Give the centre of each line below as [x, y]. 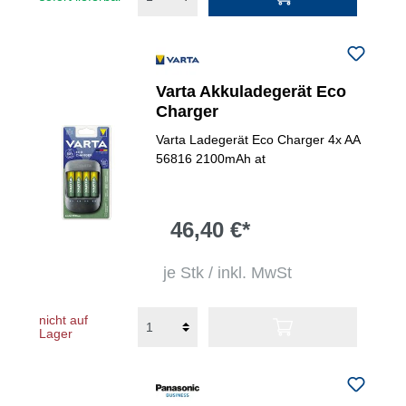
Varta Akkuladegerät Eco [251, 92]
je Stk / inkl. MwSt [228, 273]
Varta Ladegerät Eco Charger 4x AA [258, 140]
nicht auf [63, 320]
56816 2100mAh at [211, 159]
